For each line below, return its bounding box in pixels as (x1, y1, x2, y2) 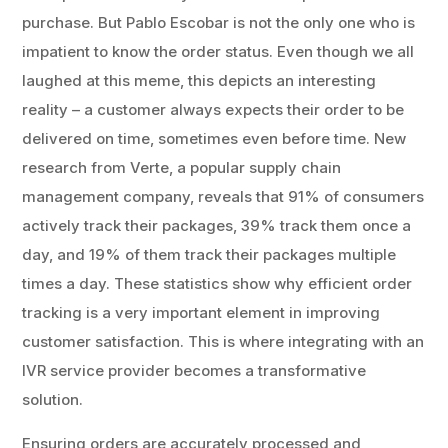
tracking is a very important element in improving (22, 303, 381, 322)
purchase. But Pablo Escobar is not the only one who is (22, 13, 416, 32)
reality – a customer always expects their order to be (22, 100, 405, 119)
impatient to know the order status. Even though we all (22, 42, 415, 61)
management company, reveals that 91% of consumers (22, 187, 425, 206)
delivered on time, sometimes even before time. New (22, 129, 407, 148)
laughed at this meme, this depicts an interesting (22, 71, 377, 90)
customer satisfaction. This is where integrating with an (22, 332, 425, 351)
